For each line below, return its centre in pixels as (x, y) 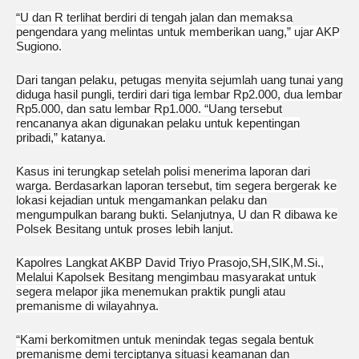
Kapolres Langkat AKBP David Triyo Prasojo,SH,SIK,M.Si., (170, 263)
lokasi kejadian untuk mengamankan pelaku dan (141, 201)
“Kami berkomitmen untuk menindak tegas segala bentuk (165, 340)
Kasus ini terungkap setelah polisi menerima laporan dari (163, 172)
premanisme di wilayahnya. (87, 307)
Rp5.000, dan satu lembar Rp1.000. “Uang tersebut (149, 109)
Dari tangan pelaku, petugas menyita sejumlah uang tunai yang (179, 81)
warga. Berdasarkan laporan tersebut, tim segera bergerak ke (176, 186)
